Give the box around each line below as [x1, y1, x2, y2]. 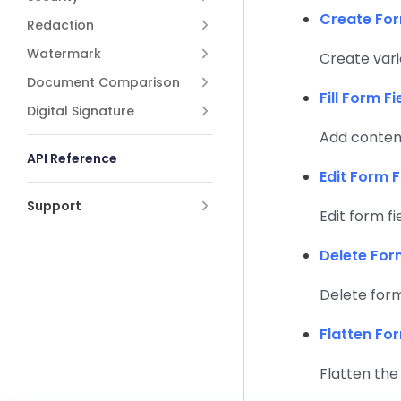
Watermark [27, 45, 101, 63]
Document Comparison [27, 73, 180, 91]
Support [27, 197, 81, 215]
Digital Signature [27, 102, 134, 120]
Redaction [27, 16, 94, 34]
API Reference [27, 149, 117, 167]
